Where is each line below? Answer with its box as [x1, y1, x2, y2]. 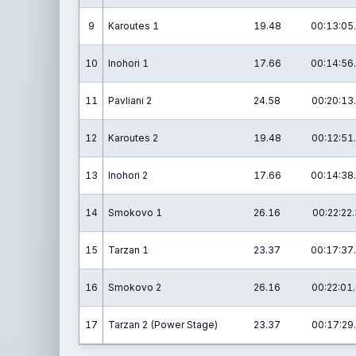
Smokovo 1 [108, 207, 162, 219]
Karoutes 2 [108, 132, 158, 144]
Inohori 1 [108, 57, 149, 69]
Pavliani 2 [108, 95, 152, 106]
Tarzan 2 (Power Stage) [108, 319, 218, 331]
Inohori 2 [108, 169, 148, 181]
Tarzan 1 [108, 244, 149, 256]
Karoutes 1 [108, 20, 159, 32]
